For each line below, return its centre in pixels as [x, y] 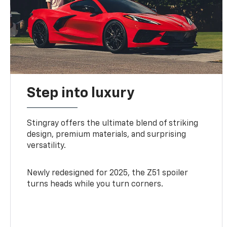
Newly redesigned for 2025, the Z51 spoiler [108, 173]
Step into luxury [81, 93]
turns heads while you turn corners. [95, 184]
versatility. [47, 146]
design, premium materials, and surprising [107, 135]
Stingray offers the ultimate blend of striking [113, 123]
